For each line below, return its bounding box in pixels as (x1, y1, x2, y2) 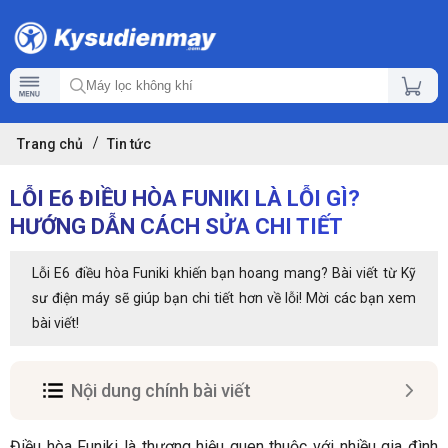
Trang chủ (17, 136, 83, 153)
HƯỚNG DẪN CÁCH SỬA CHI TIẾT (10, 214, 343, 240)
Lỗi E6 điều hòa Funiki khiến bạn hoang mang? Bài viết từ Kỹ (32, 265, 416, 282)
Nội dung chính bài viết (71, 379, 251, 401)
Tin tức (107, 136, 151, 153)
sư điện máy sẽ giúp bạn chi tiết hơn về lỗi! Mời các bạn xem (32, 290, 416, 307)
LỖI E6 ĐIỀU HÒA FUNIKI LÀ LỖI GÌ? (10, 186, 360, 212)
